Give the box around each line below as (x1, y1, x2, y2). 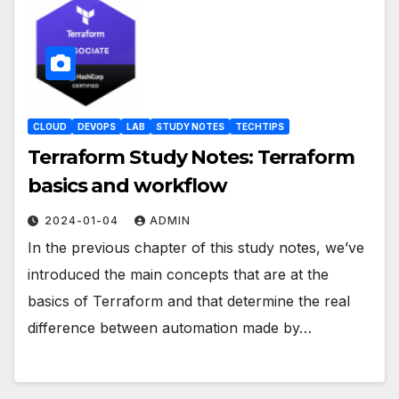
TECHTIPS (235, 120, 284, 132)
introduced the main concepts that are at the (28, 265, 329, 283)
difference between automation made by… (28, 318, 312, 337)
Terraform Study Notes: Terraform (28, 144, 354, 169)
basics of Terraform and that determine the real (28, 291, 350, 310)
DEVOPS (77, 120, 116, 132)
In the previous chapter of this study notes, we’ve (28, 238, 364, 256)
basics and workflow (28, 173, 228, 198)
